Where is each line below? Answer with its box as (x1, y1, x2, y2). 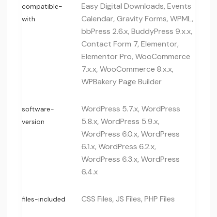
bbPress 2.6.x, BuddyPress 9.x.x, (81, 26, 192, 36)
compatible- (22, 2, 62, 11)
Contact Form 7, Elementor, (81, 39, 179, 49)
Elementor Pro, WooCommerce (81, 51, 190, 62)
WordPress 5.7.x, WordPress (81, 104, 180, 114)
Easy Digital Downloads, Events (81, 1, 191, 11)
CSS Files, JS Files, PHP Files (81, 194, 175, 204)
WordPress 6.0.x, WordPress (81, 129, 180, 139)
